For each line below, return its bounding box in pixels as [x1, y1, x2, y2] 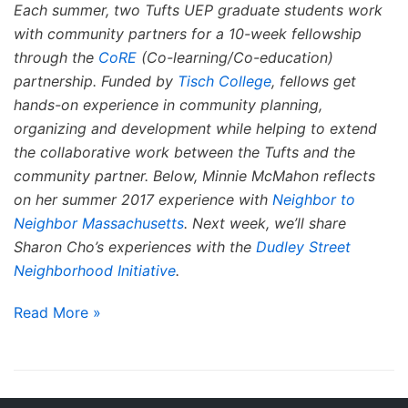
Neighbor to [272, 189, 355, 209]
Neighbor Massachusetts [14, 213, 184, 232]
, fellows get [271, 71, 356, 90]
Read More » [14, 302, 101, 321]
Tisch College [178, 71, 271, 90]
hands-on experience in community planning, [14, 95, 322, 114]
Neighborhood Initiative [14, 260, 176, 280]
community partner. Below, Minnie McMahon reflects [14, 166, 375, 185]
